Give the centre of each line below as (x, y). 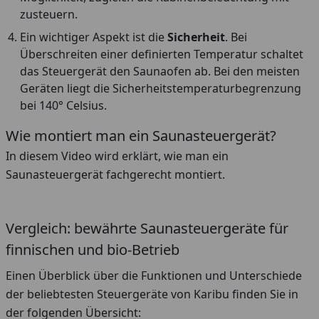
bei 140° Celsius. (63, 105)
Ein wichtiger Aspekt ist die (94, 37)
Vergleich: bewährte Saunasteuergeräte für (147, 228)
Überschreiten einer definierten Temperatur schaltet (162, 54)
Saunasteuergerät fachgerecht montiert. (115, 174)
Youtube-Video (198, 214)
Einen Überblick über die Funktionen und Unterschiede (154, 276)
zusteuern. (49, 14)
